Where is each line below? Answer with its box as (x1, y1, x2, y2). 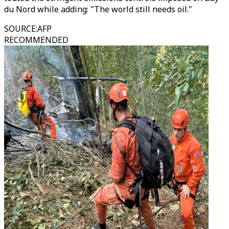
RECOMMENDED (4, 34, 68, 45)
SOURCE (4, 23, 36, 34)
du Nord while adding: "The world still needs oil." (4, 4, 192, 15)
